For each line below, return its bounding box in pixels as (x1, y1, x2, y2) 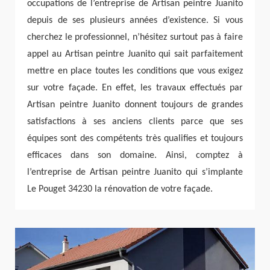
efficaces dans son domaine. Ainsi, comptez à (27, 151, 243, 161)
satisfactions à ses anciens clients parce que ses (27, 117, 243, 127)
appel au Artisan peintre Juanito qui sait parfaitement (27, 49, 243, 60)
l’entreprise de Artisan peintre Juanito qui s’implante (27, 168, 243, 178)
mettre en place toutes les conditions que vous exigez (27, 66, 243, 77)
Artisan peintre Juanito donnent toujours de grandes (27, 100, 243, 110)
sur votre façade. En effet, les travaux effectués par (27, 83, 243, 93)
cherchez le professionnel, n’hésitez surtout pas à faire (27, 33, 243, 43)
